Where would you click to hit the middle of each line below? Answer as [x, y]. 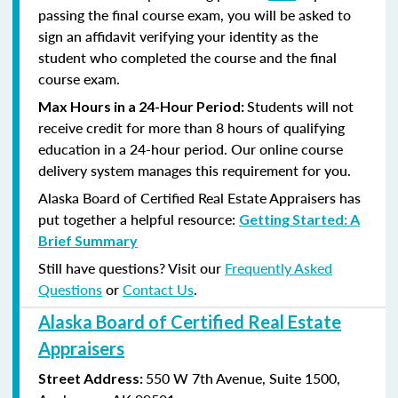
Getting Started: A [299, 219]
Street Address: [92, 378]
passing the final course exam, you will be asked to [195, 14]
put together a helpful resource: [139, 219]
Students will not [300, 106]
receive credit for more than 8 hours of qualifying [191, 127]
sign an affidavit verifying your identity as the [178, 36]
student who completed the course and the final [187, 57]
